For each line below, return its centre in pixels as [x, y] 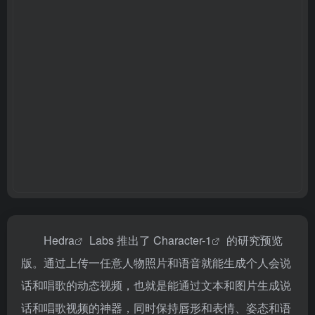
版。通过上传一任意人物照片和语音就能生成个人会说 [156, 263]
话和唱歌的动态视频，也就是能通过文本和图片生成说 [156, 285]
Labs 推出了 [120, 240]
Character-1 [182, 240]
